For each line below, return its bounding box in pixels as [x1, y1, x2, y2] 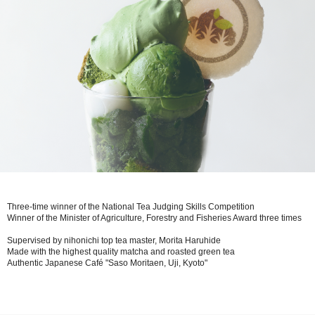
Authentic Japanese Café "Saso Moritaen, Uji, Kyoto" [7, 258, 207, 269]
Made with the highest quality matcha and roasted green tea [7, 247, 235, 257]
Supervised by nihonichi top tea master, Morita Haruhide [7, 236, 221, 246]
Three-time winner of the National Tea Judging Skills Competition [7, 202, 255, 212]
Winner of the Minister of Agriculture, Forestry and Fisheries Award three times [7, 213, 302, 224]
